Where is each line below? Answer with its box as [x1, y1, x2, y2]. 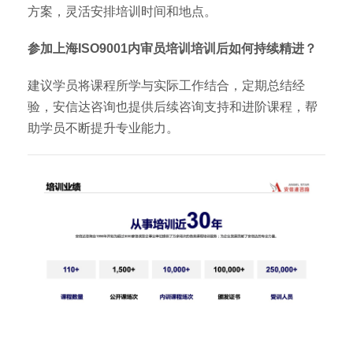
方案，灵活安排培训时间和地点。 [28, 5, 217, 18]
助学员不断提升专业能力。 [28, 121, 179, 135]
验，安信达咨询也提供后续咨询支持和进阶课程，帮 [28, 100, 318, 113]
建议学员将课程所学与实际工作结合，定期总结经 [28, 79, 305, 92]
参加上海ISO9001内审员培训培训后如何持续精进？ [28, 42, 317, 55]
